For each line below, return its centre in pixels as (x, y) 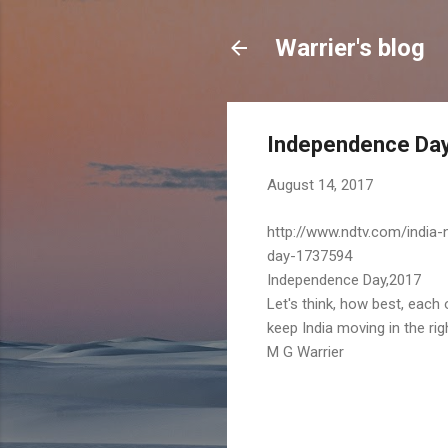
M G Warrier (305, 351)
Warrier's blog (350, 48)
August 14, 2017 (320, 185)
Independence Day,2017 (344, 279)
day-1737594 (309, 255)
